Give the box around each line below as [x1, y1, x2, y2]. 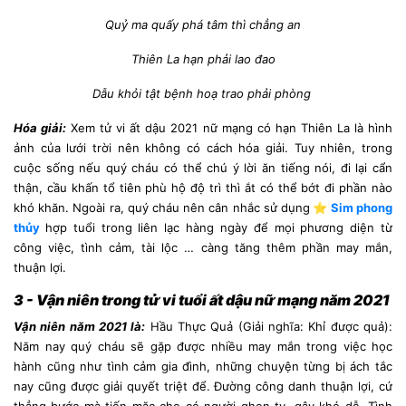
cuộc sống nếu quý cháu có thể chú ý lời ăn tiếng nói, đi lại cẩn [14, 159, 392, 175]
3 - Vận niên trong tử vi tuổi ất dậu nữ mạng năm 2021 [14, 290, 390, 309]
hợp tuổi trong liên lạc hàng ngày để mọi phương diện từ [44, 219, 393, 235]
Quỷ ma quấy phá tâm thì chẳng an [105, 16, 301, 32]
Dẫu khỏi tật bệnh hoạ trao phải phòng [92, 85, 314, 101]
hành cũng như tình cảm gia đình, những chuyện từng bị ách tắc [14, 358, 392, 373]
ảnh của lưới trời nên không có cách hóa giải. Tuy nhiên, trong [14, 140, 392, 155]
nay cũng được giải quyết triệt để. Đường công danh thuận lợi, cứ [14, 378, 392, 393]
